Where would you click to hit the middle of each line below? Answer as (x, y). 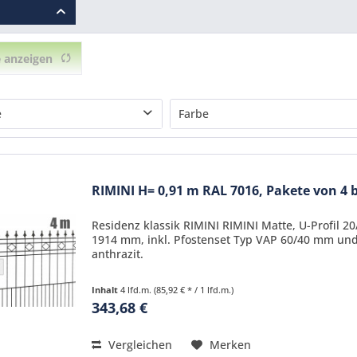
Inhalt (106, 290)
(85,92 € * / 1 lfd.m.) (194, 290)
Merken (231, 345)
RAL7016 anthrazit (251, 150)
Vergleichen (139, 345)
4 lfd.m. (137, 290)
